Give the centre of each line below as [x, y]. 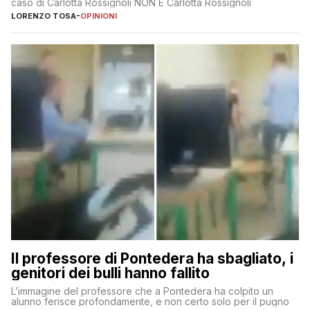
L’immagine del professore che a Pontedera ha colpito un [142, 291]
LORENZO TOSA [44, 16]
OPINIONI [99, 16]
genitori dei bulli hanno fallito [110, 273]
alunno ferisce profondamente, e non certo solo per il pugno [150, 301]
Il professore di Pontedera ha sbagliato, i [152, 258]
